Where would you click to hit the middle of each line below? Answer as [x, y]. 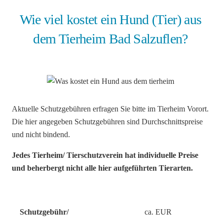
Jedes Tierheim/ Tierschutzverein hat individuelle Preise [105, 155]
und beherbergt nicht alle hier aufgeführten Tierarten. [102, 168]
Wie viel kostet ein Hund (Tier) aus [110, 20]
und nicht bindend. [41, 135]
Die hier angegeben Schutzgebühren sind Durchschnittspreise [107, 122]
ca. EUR [158, 212]
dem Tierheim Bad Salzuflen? [110, 39]
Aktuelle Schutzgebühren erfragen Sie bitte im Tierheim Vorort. [110, 109]
